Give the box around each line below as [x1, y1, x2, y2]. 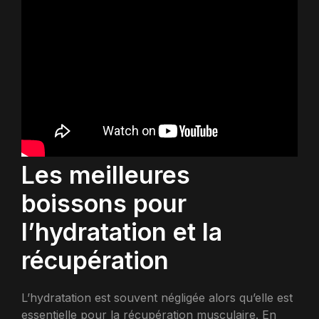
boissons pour [21, 188, 187, 218]
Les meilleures [21, 159, 190, 189]
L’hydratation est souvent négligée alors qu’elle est [21, 290, 293, 305]
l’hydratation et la [21, 216, 222, 246]
